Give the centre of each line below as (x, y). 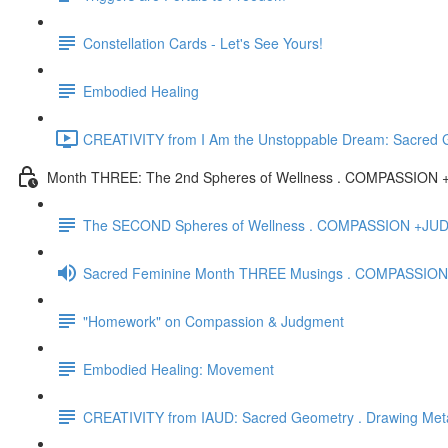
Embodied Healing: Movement (178, 368)
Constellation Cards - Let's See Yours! (203, 42)
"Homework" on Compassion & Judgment (213, 320)
